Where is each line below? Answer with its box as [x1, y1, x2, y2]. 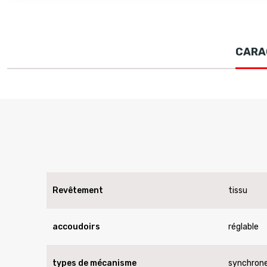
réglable [228, 221, 259, 232]
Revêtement [52, 185, 103, 195]
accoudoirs [52, 221, 100, 232]
